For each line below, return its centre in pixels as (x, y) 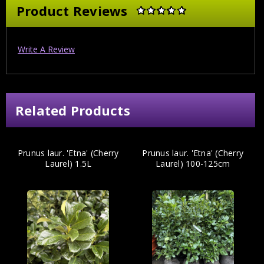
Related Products (72, 110)
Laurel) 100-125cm (193, 164)
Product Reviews (72, 10)
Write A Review (46, 49)
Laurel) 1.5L (68, 164)
